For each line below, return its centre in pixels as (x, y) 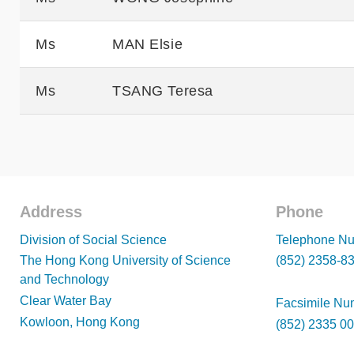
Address (51, 211)
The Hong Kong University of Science (125, 261)
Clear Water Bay (66, 301)
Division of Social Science (93, 239)
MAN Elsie (148, 45)
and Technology (64, 280)
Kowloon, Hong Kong (80, 322)
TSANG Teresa (163, 91)
